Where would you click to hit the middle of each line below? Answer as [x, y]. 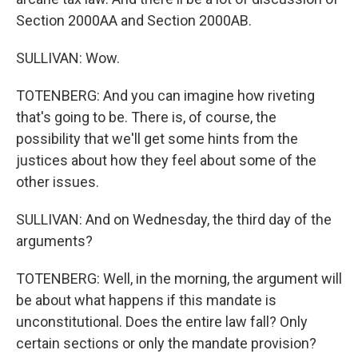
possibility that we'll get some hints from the [157, 139]
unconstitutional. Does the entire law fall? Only [162, 322]
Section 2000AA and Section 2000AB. [134, 20]
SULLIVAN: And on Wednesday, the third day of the [174, 219]
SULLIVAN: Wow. [68, 58]
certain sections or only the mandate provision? [166, 343]
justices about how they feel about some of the [166, 160]
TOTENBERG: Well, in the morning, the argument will [179, 278]
